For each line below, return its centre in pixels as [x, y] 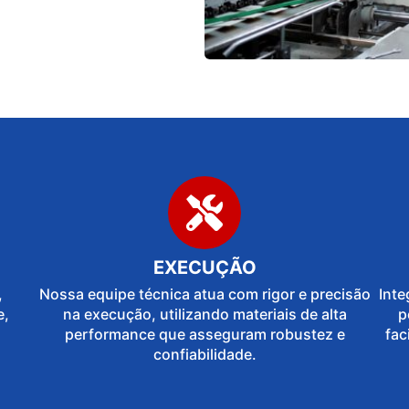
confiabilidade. [204, 355]
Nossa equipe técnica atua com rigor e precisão [204, 294]
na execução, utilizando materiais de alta [204, 315]
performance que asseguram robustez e [204, 335]
